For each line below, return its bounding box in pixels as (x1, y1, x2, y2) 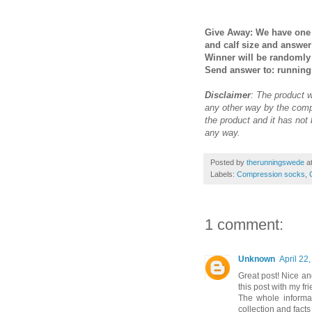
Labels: (210, 170, 237, 179)
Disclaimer (205, 90, 251, 101)
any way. (205, 127, 240, 139)
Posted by (210, 158, 247, 167)
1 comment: (205, 216, 283, 234)
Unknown (238, 254, 275, 265)
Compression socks (237, 170, 305, 179)
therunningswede (247, 158, 304, 167)
